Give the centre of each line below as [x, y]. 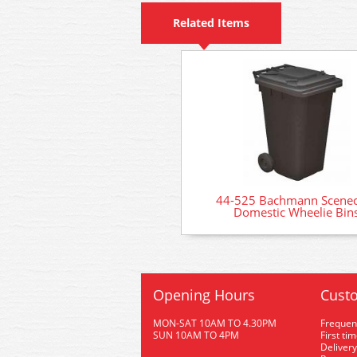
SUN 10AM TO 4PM [196, 335]
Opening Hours [204, 295]
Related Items [211, 23]
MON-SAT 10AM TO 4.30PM [215, 323]
